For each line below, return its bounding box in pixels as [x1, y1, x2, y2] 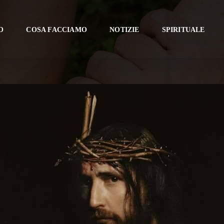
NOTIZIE [109, 25, 139, 33]
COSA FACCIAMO [26, 25, 87, 33]
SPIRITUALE [161, 25, 205, 33]
